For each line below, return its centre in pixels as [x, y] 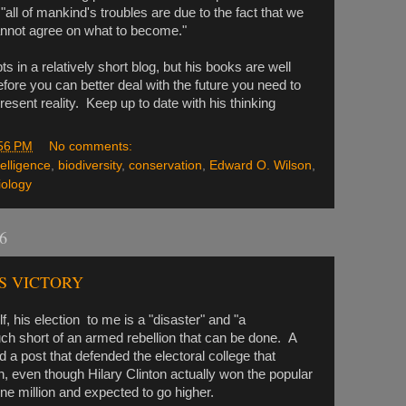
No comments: [92, 146]
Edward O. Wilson [261, 165]
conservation [165, 165]
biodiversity [90, 165]
